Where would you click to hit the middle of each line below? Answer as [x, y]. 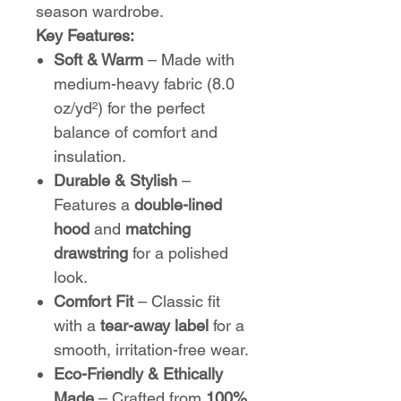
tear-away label [154, 325]
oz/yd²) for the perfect [129, 108]
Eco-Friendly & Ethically [138, 374]
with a [77, 325]
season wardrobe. [100, 11]
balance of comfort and [136, 132]
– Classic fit [177, 301]
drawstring [91, 253]
